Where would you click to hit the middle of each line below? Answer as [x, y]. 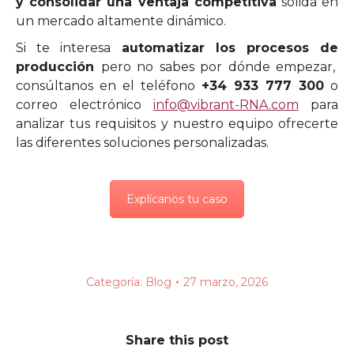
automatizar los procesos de [230, 47]
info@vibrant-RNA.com [226, 104]
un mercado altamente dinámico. [121, 21]
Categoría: [116, 282]
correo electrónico [85, 104]
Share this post [177, 340]
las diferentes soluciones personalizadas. [142, 142]
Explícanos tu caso [177, 199]
